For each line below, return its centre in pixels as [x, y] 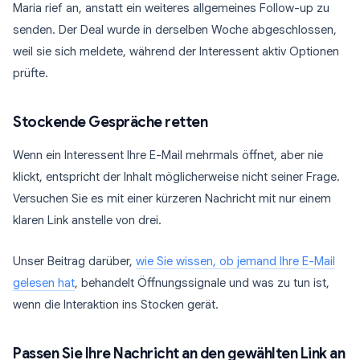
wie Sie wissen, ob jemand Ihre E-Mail [235, 261]
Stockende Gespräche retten [110, 122]
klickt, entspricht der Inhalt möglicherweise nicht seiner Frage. [176, 177]
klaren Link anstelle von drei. [87, 220]
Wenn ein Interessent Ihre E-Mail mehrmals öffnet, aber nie [168, 155]
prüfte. [31, 73]
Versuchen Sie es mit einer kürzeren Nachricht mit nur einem [172, 198]
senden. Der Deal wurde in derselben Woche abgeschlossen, [175, 30]
